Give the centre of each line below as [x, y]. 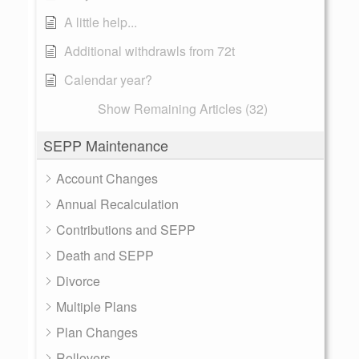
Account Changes [107, 178]
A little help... [101, 22]
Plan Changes [97, 332]
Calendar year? [108, 80]
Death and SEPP [105, 255]
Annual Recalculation [117, 204]
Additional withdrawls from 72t [149, 51]
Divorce [78, 281]
